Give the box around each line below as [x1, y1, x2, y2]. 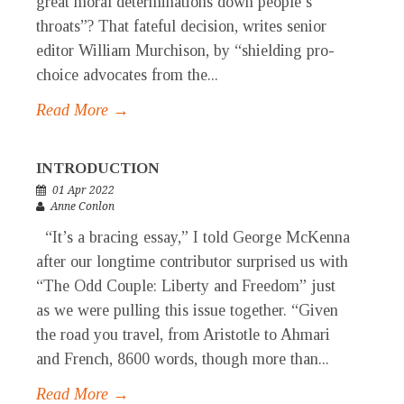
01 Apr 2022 [52, 184, 115, 197]
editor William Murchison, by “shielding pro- [36, 41, 335, 60]
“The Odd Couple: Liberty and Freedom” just [36, 277, 335, 296]
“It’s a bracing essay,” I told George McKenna [36, 228, 350, 247]
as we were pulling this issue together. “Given [36, 301, 338, 320]
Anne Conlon [50, 200, 115, 214]
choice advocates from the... [36, 66, 218, 85]
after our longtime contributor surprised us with [36, 252, 348, 271]
